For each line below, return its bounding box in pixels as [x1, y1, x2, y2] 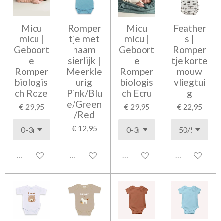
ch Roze [15, 87, 48, 99]
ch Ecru [121, 87, 152, 99]
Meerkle [66, 65, 103, 77]
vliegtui [173, 76, 206, 88]
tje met [69, 33, 100, 44]
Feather [173, 22, 206, 34]
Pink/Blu [66, 87, 102, 99]
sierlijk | [68, 54, 101, 66]
